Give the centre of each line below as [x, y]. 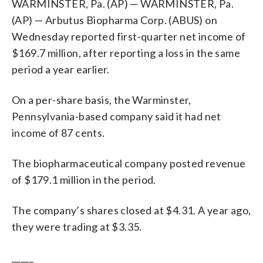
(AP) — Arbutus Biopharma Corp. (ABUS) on [114, 20]
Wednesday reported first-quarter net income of [129, 36]
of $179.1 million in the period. [84, 179]
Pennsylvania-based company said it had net [117, 116]
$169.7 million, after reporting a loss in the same [126, 53]
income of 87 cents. [58, 132]
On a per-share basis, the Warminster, [102, 100]
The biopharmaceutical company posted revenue [129, 163]
